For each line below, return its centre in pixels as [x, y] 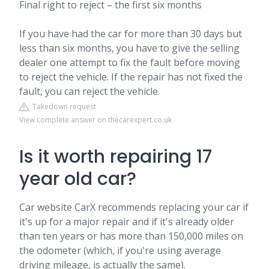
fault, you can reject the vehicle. [89, 91]
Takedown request [62, 107]
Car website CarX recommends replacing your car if [134, 207]
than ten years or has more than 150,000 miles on [131, 236]
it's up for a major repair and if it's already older [127, 222]
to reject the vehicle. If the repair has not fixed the [131, 77]
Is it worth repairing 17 [116, 157]
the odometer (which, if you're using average [120, 250]
